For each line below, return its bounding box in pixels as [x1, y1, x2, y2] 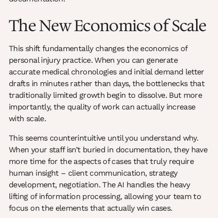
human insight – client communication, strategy [9, 168, 178, 178]
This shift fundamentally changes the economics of [9, 44, 187, 54]
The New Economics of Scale [9, 15, 207, 36]
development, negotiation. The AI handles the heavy [9, 180, 190, 190]
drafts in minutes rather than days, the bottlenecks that [9, 79, 205, 89]
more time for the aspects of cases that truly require [9, 157, 194, 166]
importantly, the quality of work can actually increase [9, 102, 196, 112]
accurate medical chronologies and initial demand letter [9, 67, 204, 77]
